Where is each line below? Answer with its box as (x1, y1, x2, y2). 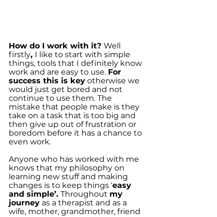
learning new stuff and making (9, 172, 130, 181)
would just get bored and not (9, 85, 124, 94)
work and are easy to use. (9, 67, 108, 77)
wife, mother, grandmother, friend (9, 207, 142, 216)
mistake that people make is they (9, 102, 141, 111)
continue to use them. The (9, 93, 114, 103)
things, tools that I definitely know (9, 59, 144, 68)
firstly (9, 50, 31, 59)
